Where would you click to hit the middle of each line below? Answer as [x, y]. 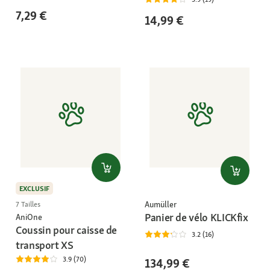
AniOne [29, 217]
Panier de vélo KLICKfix [196, 217]
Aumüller [161, 204]
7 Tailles [28, 205]
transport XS [45, 245]
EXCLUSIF [34, 189]
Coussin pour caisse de [67, 230]
